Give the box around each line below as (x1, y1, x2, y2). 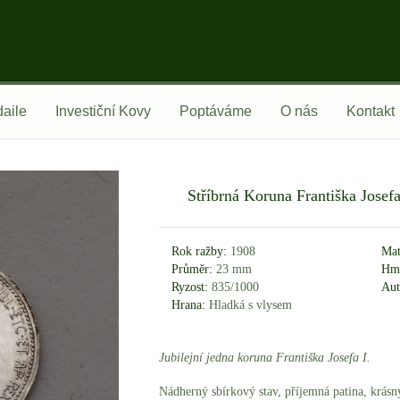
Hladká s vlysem (205, 297, 293, 312)
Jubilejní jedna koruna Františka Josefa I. (159, 350, 371, 364)
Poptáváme (179, 104, 252, 119)
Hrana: (171, 297, 206, 312)
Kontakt (346, 104, 395, 119)
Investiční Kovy (55, 104, 151, 119)
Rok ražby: (171, 244, 228, 258)
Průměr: (171, 262, 213, 276)
